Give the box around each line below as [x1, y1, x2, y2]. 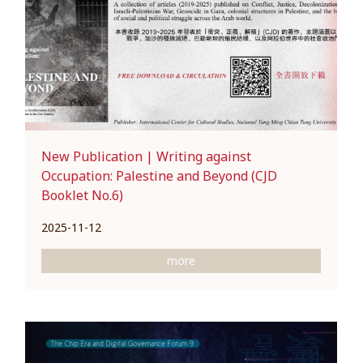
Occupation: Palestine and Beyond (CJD [41, 166, 278, 185]
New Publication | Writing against [41, 147, 252, 165]
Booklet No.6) [41, 186, 124, 204]
